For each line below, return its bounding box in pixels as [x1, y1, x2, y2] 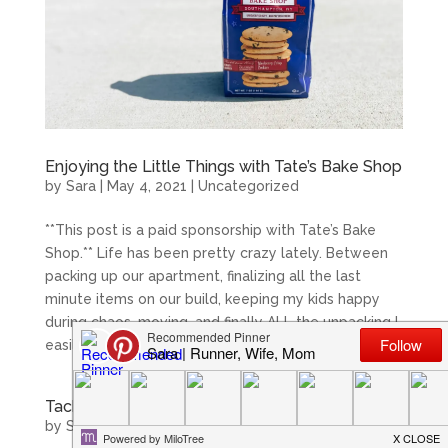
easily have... [44, 336, 130, 353]
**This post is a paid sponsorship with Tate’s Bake [44, 221, 376, 238]
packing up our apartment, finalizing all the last [44, 267, 361, 284]
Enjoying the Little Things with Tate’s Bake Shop [44, 156, 402, 176]
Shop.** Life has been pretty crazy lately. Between [44, 244, 388, 261]
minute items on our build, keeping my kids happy [44, 290, 380, 307]
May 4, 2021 [106, 177, 187, 194]
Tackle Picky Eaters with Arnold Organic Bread [44, 396, 388, 416]
